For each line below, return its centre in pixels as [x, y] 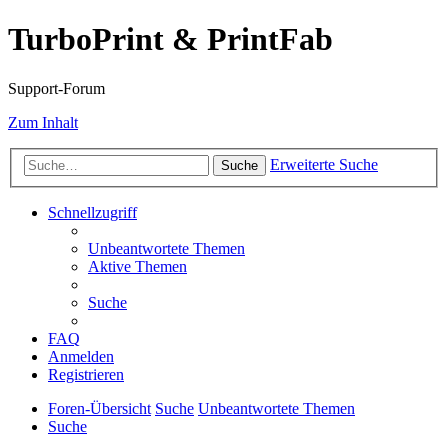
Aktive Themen [137, 267]
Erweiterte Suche [324, 165]
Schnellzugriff [92, 213]
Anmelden [81, 357]
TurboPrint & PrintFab [170, 39]
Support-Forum [56, 88]
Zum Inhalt [43, 122]
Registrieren [86, 375]
